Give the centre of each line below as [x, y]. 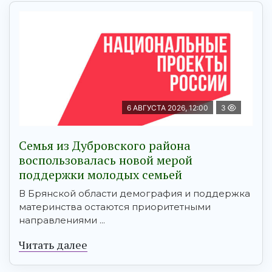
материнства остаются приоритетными [115, 207]
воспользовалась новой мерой [106, 160]
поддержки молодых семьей [100, 175]
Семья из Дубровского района [105, 146]
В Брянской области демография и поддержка [134, 194]
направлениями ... [62, 220]
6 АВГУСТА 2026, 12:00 [168, 108]
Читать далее [53, 245]
